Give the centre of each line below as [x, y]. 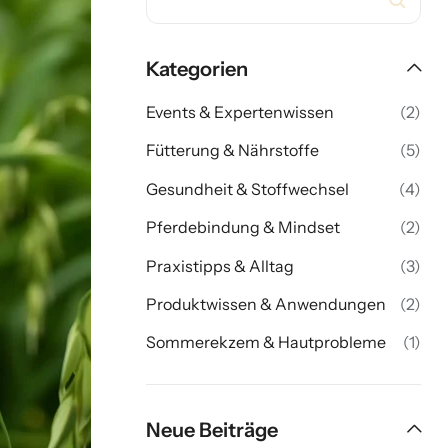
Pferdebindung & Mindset [243, 227]
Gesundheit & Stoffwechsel [247, 188]
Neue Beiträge [212, 430]
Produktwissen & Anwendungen [266, 303]
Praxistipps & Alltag [220, 265]
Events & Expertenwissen [240, 112]
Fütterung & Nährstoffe [232, 150]
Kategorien [197, 69]
